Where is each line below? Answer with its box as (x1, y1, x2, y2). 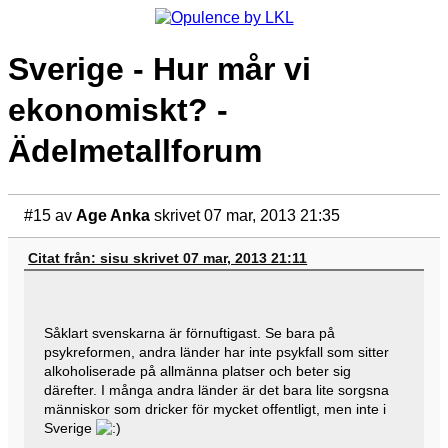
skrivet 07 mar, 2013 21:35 (154, 207, 340, 225)
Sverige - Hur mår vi (8, 51, 311, 88)
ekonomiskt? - (8, 92, 228, 129)
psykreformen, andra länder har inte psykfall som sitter (43, 344, 389, 361)
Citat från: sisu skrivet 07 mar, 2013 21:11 (28, 250, 308, 267)
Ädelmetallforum (8, 133, 262, 170)
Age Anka (76, 207, 150, 225)
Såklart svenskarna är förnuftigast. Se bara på (43, 325, 335, 342)
